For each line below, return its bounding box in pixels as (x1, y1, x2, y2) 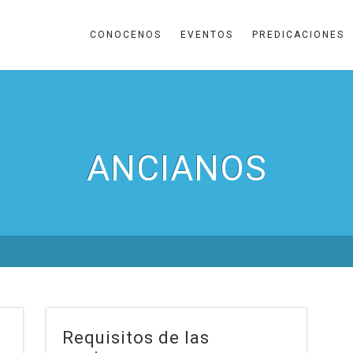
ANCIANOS (86, 148, 267, 189)
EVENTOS (180, 29, 233, 40)
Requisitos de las (62, 328, 210, 347)
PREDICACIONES (252, 29, 344, 40)
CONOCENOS (90, 29, 162, 40)
